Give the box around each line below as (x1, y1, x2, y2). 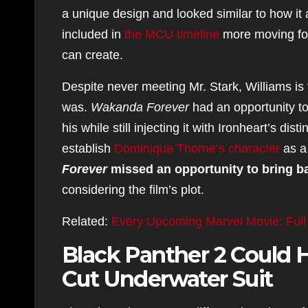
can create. (62, 48, 123, 62)
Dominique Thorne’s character (114, 142, 280, 155)
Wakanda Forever (91, 100, 189, 114)
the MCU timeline (124, 27, 219, 41)
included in (62, 27, 124, 41)
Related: (62, 214, 111, 228)
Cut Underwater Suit (62, 265, 273, 292)
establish (62, 142, 114, 155)
